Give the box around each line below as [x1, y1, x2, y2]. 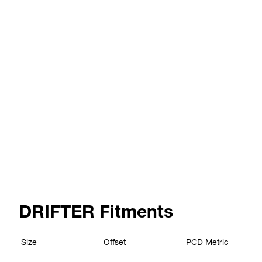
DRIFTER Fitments [19, 201, 173, 222]
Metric [205, 237, 229, 247]
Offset [103, 237, 126, 247]
